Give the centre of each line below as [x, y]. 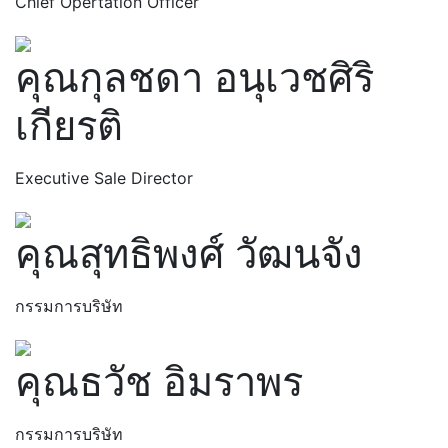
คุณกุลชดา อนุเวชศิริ [194, 77]
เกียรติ [69, 125]
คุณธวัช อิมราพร [159, 381]
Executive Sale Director [104, 178]
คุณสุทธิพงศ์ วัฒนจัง [189, 253]
